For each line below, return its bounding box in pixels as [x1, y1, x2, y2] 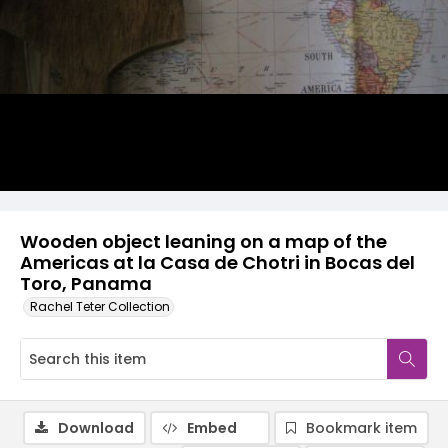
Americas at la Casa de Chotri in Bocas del [20, 250, 415, 275]
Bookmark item [306, 418, 417, 438]
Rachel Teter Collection [30, 298, 170, 315]
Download [58, 418, 134, 438]
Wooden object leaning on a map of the [20, 229, 387, 254]
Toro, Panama [20, 271, 152, 296]
